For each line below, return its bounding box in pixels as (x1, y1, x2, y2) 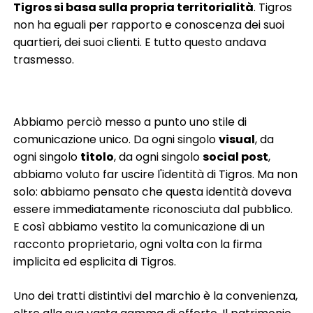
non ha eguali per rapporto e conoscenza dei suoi (13, 17, 285, 34)
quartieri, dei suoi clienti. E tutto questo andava (13, 34, 267, 51)
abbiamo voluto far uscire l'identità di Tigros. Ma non (13, 166, 298, 183)
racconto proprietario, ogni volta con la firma (13, 236, 263, 253)
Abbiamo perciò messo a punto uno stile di (13, 114, 247, 131)
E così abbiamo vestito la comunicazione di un (13, 219, 265, 235)
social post (203, 149, 269, 166)
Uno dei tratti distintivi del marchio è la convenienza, (13, 288, 298, 305)
